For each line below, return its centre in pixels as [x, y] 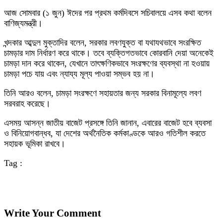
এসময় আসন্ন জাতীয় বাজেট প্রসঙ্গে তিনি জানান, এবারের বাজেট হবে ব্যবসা [108, 123]
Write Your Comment [53, 213]
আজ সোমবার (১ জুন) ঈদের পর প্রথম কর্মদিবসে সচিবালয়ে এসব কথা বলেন [108, 13]
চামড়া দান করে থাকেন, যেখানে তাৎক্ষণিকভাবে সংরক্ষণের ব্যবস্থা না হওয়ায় [107, 63]
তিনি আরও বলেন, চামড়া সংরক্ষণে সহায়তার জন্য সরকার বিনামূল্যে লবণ [103, 93]
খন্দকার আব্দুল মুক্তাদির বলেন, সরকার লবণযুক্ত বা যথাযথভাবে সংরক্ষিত [103, 43]
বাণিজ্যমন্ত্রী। [23, 23]
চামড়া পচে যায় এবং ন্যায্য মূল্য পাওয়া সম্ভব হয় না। [79, 74]
